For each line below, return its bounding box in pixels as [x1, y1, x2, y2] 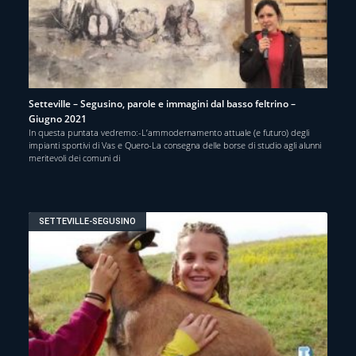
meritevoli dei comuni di [29, 151, 120, 164]
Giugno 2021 [29, 111, 87, 126]
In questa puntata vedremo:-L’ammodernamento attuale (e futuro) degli [29, 126, 309, 138]
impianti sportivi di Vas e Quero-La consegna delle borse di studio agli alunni [29, 138, 321, 151]
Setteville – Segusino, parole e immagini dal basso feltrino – [29, 96, 296, 110]
